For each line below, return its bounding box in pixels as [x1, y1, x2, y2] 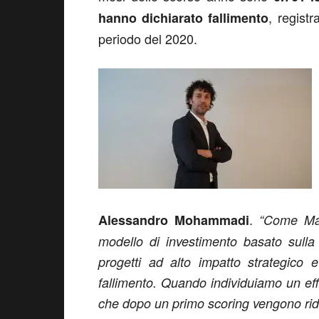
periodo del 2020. [98, 29, 197, 48]
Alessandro [98, 211, 168, 229]
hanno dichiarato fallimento [98, 9, 269, 27]
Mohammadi [174, 211, 249, 229]
